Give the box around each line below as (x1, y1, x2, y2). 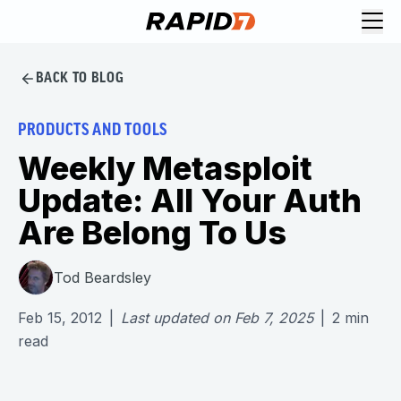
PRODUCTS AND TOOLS (18, 123, 167, 140)
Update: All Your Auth (18, 181, 362, 220)
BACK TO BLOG (35, 71, 124, 86)
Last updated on (121, 309, 230, 327)
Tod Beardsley (54, 268, 151, 286)
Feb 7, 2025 (235, 309, 313, 327)
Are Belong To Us (18, 213, 286, 252)
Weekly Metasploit (18, 149, 312, 188)
